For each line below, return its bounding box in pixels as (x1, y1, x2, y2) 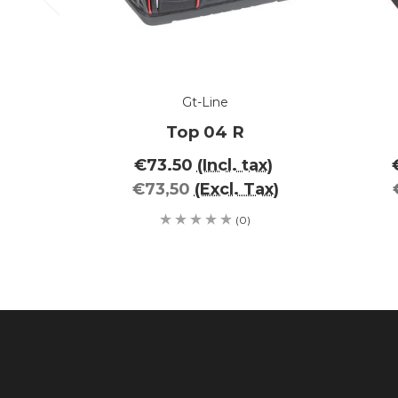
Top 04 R (166, 122, 244, 142)
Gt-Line (182, 93, 228, 110)
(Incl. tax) (196, 155, 273, 175)
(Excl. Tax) (194, 179, 279, 199)
